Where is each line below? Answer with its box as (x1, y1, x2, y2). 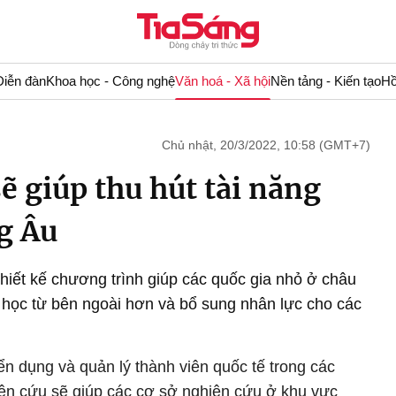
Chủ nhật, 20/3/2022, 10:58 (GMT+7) (162, 138, 370, 152)
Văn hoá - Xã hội (174, 73, 270, 88)
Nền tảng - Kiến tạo (270, 73, 381, 88)
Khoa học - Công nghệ (45, 73, 175, 88)
